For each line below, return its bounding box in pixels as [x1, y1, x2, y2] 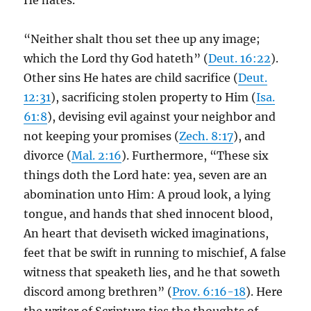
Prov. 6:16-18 [172, 285, 246, 299]
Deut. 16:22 [208, 51, 271, 65]
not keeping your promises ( [24, 129, 180, 143]
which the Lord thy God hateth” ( [24, 51, 209, 65]
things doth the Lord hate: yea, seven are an [24, 168, 268, 182]
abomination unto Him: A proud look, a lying [24, 187, 271, 201]
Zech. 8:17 [179, 129, 234, 143]
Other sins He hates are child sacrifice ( [24, 71, 239, 85]
